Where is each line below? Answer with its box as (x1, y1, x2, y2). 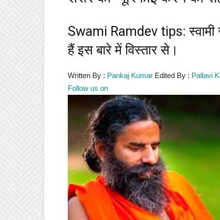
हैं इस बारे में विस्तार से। (68, 42, 178, 58)
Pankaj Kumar (107, 71, 153, 80)
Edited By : (153, 71, 192, 80)
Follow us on (68, 84, 108, 92)
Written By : (68, 71, 107, 80)
